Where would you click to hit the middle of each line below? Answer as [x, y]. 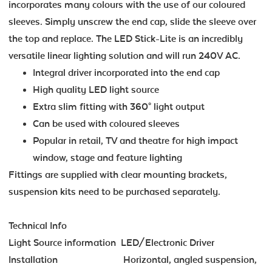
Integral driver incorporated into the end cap [126, 73]
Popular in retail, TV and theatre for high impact [135, 141]
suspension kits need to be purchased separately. [114, 192]
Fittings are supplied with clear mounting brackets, [118, 175]
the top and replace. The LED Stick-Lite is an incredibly [126, 39]
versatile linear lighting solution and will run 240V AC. [124, 56]
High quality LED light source [96, 90]
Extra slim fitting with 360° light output [119, 107]
